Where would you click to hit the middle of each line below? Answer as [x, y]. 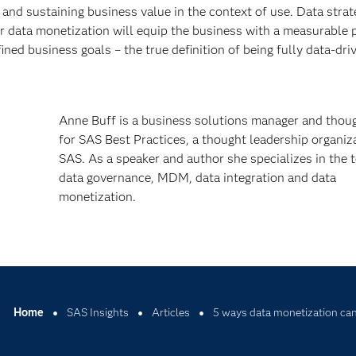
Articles [170, 312]
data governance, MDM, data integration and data [197, 178]
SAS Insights [97, 312]
